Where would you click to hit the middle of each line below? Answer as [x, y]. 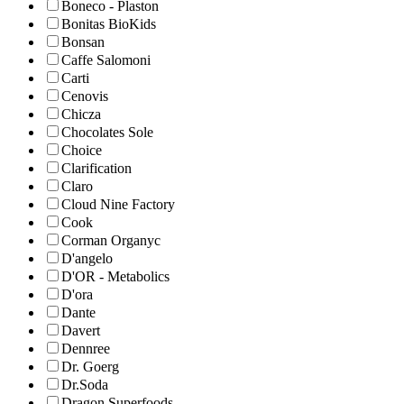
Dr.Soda [85, 385]
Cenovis [85, 96]
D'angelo [87, 259]
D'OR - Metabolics [115, 277]
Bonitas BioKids [109, 24]
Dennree [86, 349]
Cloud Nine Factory [118, 205]
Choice [82, 151]
